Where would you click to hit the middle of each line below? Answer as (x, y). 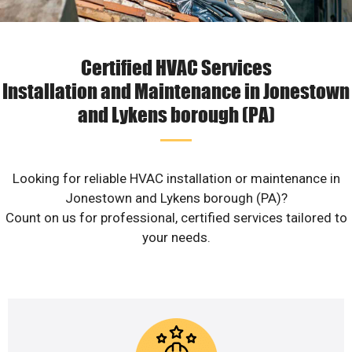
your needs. (176, 238)
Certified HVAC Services (176, 67)
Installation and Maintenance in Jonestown (176, 91)
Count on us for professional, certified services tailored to (176, 218)
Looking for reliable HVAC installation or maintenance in (176, 179)
